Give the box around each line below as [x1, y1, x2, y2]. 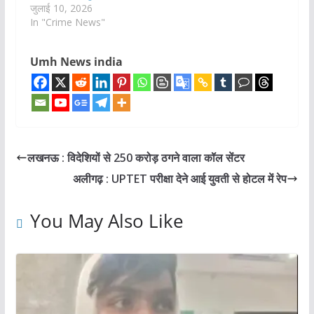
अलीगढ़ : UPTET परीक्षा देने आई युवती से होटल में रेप [73, 171, 287, 187]
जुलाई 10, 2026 [29, 1, 93, 15]
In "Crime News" [29, 15, 105, 29]
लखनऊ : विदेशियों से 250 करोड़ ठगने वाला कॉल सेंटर [27, 150, 245, 166]
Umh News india [29, 54, 123, 70]
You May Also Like [29, 208, 184, 234]
